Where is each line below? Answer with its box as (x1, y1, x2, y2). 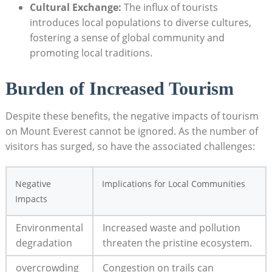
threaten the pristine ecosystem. (102, 236, 252, 250)
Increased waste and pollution (102, 221, 240, 235)
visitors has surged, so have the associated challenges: (5, 140, 255, 154)
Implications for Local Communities (101, 178, 245, 190)
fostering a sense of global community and (29, 30, 225, 44)
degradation (15, 236, 72, 250)
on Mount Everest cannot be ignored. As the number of (5, 124, 258, 138)
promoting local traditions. (29, 46, 152, 59)
